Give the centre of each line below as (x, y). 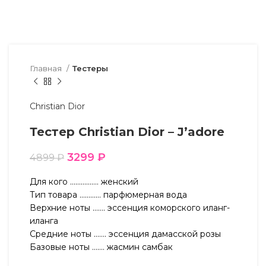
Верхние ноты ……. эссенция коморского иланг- (130, 208)
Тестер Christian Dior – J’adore (127, 132)
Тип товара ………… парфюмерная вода (108, 195)
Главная (47, 68)
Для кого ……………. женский (84, 182)
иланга (44, 221)
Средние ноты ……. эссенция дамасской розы (125, 234)
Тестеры (90, 68)
